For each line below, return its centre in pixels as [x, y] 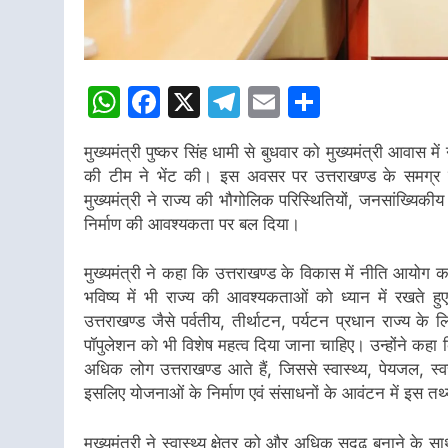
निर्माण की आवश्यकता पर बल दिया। [192, 223]
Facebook [234, 101]
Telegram [311, 101]
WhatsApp [199, 101]
